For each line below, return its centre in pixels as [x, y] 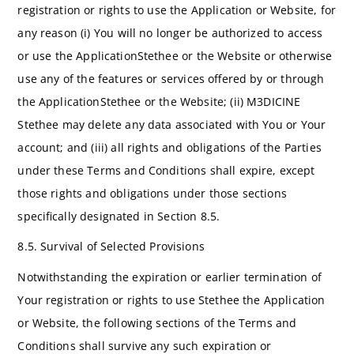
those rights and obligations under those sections [152, 193]
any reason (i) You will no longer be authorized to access [170, 32]
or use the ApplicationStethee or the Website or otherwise [175, 55]
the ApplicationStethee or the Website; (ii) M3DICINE [159, 101]
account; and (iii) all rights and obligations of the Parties [169, 147]
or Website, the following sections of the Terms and [157, 322]
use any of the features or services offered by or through [171, 78]
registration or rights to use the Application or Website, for [177, 9]
